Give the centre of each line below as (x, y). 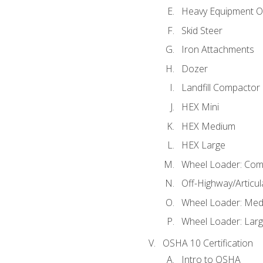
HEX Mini (200, 107)
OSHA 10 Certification (208, 243)
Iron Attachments (218, 50)
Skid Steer (202, 30)
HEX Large (203, 145)
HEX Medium (208, 126)
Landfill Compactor (220, 88)
